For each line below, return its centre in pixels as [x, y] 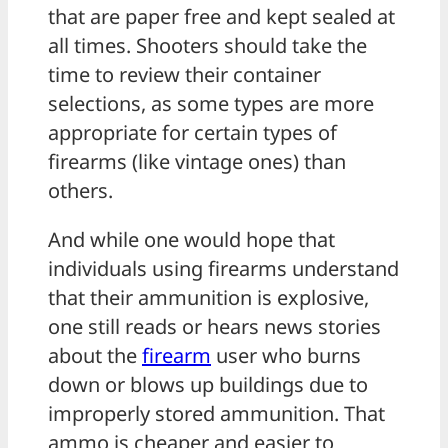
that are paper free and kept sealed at [221, 17]
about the [95, 356]
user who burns [286, 356]
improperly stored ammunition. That [216, 414]
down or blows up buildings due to [208, 385]
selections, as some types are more [211, 104]
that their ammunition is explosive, [208, 298]
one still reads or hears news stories [214, 327]
